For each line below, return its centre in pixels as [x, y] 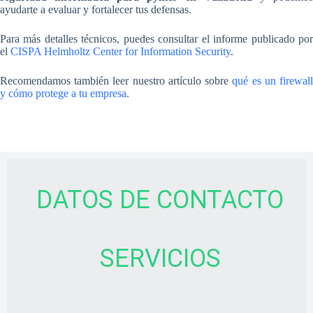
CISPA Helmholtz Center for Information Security [121, 52]
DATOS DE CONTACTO [160, 200]
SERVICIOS [160, 259]
